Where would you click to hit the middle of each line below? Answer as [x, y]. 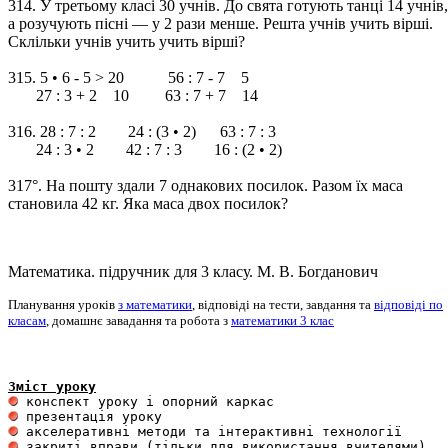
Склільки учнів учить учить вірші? [126, 41]
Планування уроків [63, 304]
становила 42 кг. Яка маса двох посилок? [148, 203]
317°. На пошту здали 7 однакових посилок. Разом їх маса [205, 185]
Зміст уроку [52, 386]
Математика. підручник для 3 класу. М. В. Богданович [193, 271]
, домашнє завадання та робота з [138, 320]
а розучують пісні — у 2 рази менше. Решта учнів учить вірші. [220, 23]
